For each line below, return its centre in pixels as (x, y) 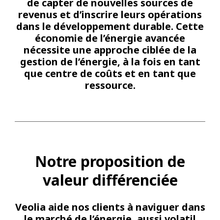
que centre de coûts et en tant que (110, 74)
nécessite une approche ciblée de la (110, 50)
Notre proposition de (110, 161)
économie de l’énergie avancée (110, 38)
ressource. (110, 85)
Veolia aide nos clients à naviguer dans (110, 207)
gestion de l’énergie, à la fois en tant (110, 62)
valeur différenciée (110, 180)
